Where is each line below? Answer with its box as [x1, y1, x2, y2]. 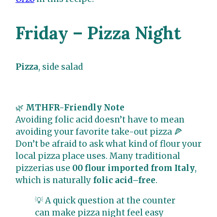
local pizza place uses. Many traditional [15, 151, 180, 162]
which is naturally [15, 175, 93, 186]
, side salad [38, 62, 83, 73]
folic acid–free [93, 175, 155, 186]
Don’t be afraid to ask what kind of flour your [15, 139, 201, 150]
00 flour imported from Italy [72, 163, 195, 174]
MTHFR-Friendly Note [26, 102, 124, 113]
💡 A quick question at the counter [35, 195, 175, 206]
